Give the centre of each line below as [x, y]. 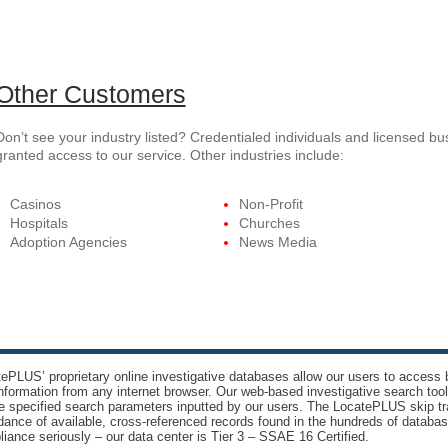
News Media [277, 242]
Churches [269, 223]
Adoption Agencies [68, 242]
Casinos [35, 204]
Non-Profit [270, 204]
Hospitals [38, 223]
